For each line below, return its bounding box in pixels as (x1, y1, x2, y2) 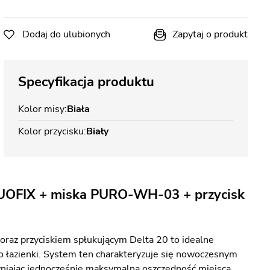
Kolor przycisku (18, 125, 84, 138)
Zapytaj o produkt (172, 28, 248, 41)
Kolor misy (18, 102, 64, 116)
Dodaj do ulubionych (22, 28, 110, 41)
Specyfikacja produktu (18, 73, 154, 91)
